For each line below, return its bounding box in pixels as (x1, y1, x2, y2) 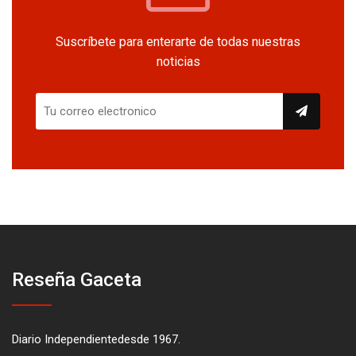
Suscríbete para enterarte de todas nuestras (56, 34, 300, 50)
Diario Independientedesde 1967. (12, 332, 180, 347)
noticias (156, 54, 200, 70)
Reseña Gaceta (12, 269, 141, 292)
